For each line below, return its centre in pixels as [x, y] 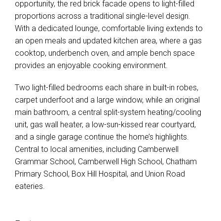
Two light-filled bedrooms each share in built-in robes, [107, 88]
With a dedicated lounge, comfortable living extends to [109, 28]
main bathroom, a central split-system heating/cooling [108, 112]
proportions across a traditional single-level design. [103, 16]
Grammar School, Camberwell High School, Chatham [106, 162]
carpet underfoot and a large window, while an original [107, 100]
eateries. [30, 186]
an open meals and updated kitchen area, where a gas [108, 41]
